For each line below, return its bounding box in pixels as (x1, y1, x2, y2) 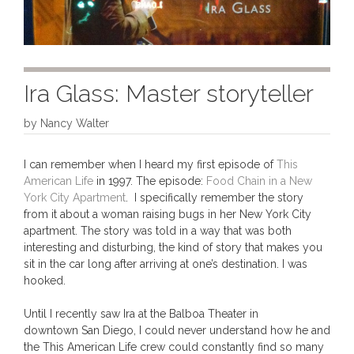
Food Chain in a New (206, 175, 312, 187)
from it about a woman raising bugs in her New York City (24, 208, 311, 220)
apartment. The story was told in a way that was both (24, 224, 292, 237)
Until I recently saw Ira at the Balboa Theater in (24, 307, 258, 320)
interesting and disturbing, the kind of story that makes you (24, 241, 322, 254)
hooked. (24, 274, 66, 287)
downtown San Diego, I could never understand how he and (24, 324, 330, 337)
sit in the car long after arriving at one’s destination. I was (24, 258, 307, 270)
